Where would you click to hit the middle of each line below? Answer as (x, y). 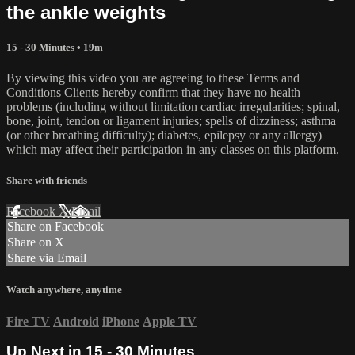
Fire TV (28, 321)
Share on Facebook (55, 227)
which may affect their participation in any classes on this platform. (173, 149)
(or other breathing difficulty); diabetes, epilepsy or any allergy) (164, 135)
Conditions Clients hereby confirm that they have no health (153, 92)
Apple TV (170, 321)
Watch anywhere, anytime (64, 290)
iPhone (121, 321)
